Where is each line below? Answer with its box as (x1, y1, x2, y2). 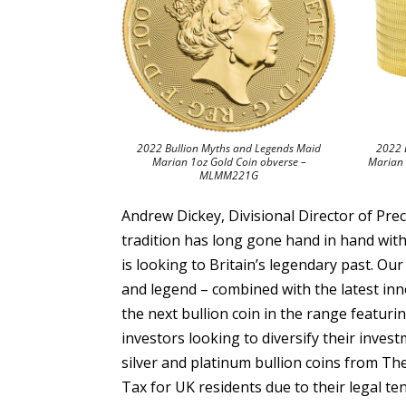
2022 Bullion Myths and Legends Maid (137, 140, 322, 156)
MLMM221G (199, 167, 259, 183)
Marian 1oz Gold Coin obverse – (151, 153, 306, 169)
